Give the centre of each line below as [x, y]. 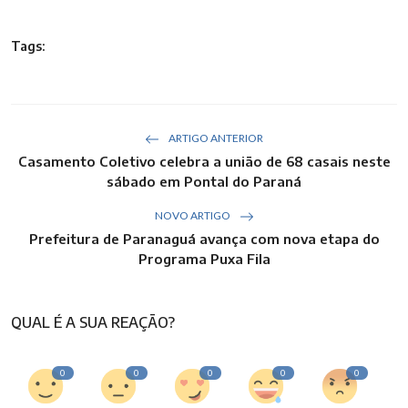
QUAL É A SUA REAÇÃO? [93, 323]
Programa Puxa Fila [204, 259]
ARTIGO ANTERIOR [215, 138]
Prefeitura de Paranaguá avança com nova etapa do [204, 239]
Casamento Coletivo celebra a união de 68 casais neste [204, 162]
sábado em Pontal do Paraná [204, 182]
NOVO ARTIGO [193, 216]
